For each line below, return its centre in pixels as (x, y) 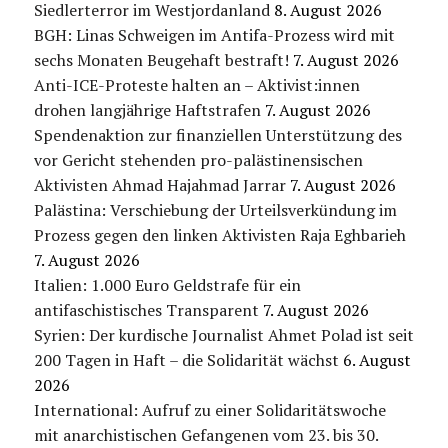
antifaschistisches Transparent (146, 309)
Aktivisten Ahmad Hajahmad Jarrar (159, 184)
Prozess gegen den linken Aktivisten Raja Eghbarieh (219, 234)
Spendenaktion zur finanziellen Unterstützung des (217, 134)
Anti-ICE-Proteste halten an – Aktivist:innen (196, 84)
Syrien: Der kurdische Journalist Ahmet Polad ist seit (223, 334)
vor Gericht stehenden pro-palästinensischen (198, 159)
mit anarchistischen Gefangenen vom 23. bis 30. (205, 434)
